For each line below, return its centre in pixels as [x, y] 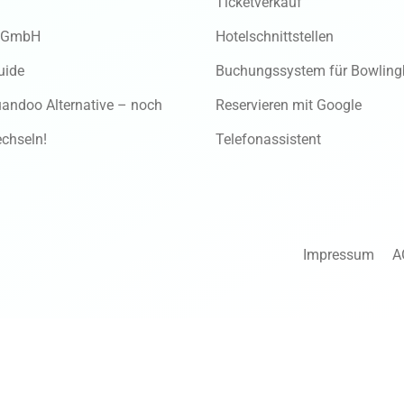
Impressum [339, 254]
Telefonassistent [268, 139]
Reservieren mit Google [289, 105]
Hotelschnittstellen [275, 36]
